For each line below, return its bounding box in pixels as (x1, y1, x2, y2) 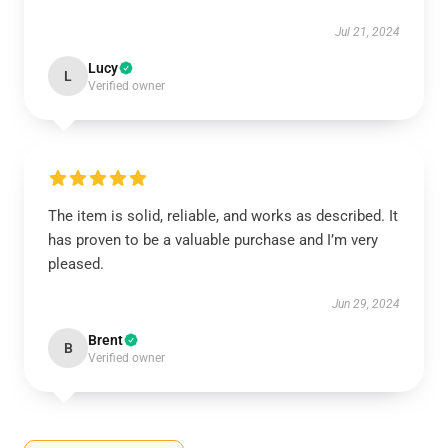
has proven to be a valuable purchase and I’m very (48, 231, 378, 249)
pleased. (48, 255, 104, 273)
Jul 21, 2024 (335, 25, 400, 39)
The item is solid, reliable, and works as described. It (48, 207, 398, 225)
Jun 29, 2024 (332, 297, 400, 311)
